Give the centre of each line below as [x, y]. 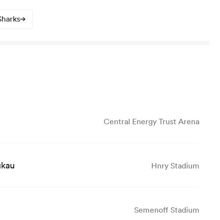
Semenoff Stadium [167, 210]
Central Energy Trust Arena [151, 121]
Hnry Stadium [175, 165]
